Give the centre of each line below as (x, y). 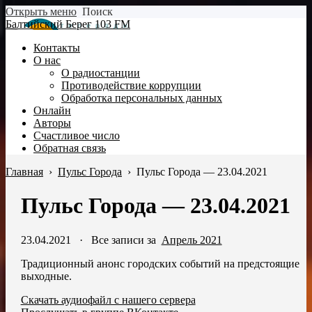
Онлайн (52, 110)
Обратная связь (70, 148)
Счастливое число (77, 135)
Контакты (57, 48)
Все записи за (126, 240)
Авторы (52, 123)
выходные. (46, 276)
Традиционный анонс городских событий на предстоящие (160, 263)
